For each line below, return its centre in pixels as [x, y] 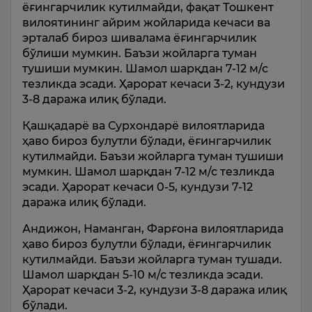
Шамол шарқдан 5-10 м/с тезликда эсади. [143, 274]
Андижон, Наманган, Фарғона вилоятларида [153, 228]
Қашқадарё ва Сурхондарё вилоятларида [143, 125]
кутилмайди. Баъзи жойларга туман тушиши [153, 156]
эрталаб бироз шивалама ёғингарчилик [140, 38]
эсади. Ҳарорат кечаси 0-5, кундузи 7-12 [138, 187]
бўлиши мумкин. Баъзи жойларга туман [140, 53]
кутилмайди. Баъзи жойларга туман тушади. [152, 259]
